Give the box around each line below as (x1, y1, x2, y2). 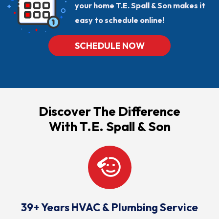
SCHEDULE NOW (74, 40, 145, 52)
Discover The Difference (39, 103, 180, 120)
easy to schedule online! (75, 15, 164, 25)
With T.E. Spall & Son (48, 118, 171, 135)
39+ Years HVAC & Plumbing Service (21, 200, 198, 215)
